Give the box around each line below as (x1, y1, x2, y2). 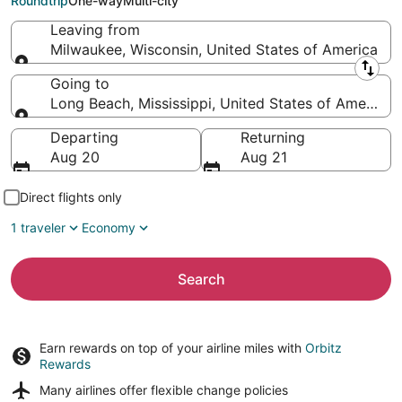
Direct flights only (20, 189, 122, 205)
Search (177, 270, 225, 288)
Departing (50, 128, 118, 146)
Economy (82, 220, 135, 235)
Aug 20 (50, 148, 100, 166)
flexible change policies (151, 382, 288, 398)
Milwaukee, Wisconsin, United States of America (50, 40, 378, 58)
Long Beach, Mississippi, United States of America (50, 94, 391, 112)
